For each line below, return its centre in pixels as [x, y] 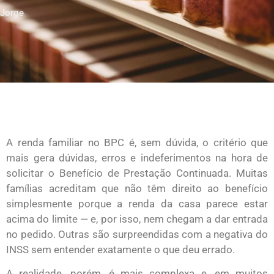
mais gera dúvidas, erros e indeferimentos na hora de [137, 158]
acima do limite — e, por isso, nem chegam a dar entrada [137, 219]
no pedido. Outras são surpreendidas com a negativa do [137, 234]
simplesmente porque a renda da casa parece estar [137, 204]
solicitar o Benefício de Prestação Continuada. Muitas [137, 173]
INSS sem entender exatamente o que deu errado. [120, 250]
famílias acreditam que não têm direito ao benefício [137, 188]
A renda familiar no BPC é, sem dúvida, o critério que [137, 143]
